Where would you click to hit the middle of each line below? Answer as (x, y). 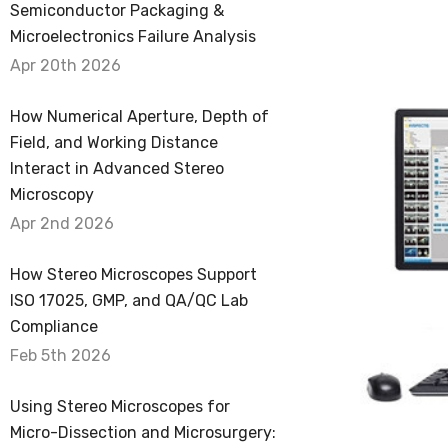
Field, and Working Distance (114, 142)
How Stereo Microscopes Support (133, 274)
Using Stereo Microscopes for (120, 406)
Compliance (54, 326)
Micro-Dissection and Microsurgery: (143, 432)
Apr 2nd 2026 (62, 223)
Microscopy (52, 194)
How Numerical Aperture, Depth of (139, 116)
